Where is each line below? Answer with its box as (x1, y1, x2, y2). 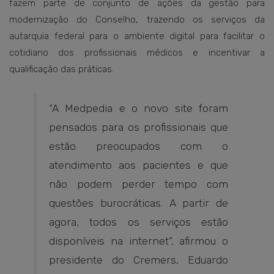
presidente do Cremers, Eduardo (49, 254, 228, 266)
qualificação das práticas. (9, 64, 114, 75)
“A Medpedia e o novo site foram (49, 102, 228, 114)
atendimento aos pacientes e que (49, 159, 228, 171)
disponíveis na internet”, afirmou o (49, 235, 228, 247)
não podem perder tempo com (49, 178, 228, 190)
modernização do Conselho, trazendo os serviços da (9, 14, 265, 25)
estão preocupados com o (49, 140, 228, 152)
